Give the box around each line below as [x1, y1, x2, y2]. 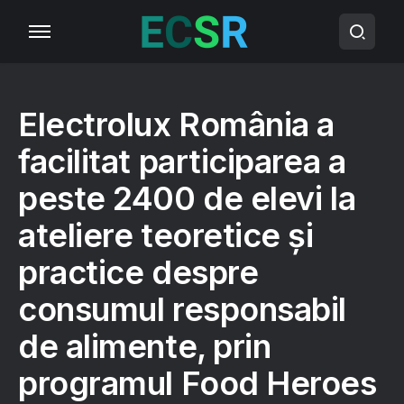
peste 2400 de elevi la [18, 179, 356, 218]
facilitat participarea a [18, 142, 346, 181]
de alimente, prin [18, 326, 271, 366]
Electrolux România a [18, 105, 335, 144]
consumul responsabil [18, 289, 346, 329]
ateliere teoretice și [18, 216, 314, 255]
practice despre [18, 252, 259, 292]
